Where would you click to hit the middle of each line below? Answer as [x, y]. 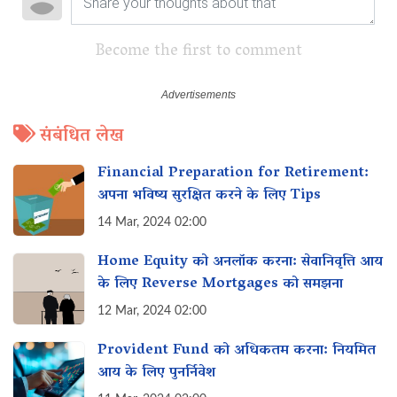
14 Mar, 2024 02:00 [152, 222]
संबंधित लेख [82, 136]
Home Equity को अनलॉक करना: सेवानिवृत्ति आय [240, 263]
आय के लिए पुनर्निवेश [156, 373]
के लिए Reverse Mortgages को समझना [220, 284]
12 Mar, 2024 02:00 [152, 311]
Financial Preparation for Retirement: [233, 174]
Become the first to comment [198, 52]
